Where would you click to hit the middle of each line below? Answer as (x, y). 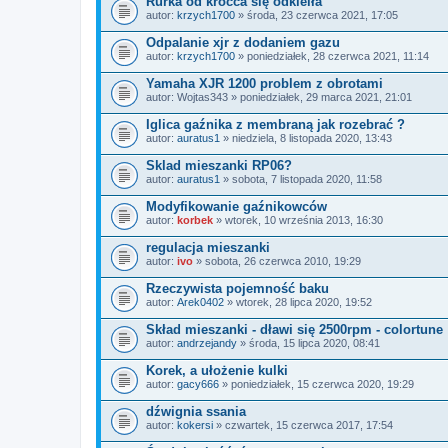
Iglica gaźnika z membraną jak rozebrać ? (275, 124)
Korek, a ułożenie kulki (217, 370)
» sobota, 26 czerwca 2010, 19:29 (277, 260)
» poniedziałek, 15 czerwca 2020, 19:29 (316, 383)
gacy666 (198, 383)
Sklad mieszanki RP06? (219, 165)
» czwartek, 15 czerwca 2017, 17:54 (303, 424)
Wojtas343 (202, 96)
